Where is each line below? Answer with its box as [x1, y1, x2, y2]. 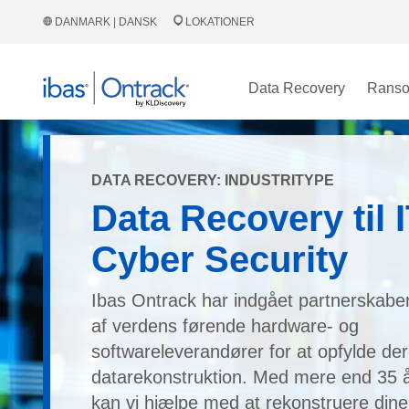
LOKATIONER [183, 16, 255, 28]
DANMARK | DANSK [52, 16, 160, 28]
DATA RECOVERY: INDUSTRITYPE [91, 173, 334, 188]
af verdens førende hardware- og [91, 316, 359, 336]
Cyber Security [91, 239, 348, 279]
